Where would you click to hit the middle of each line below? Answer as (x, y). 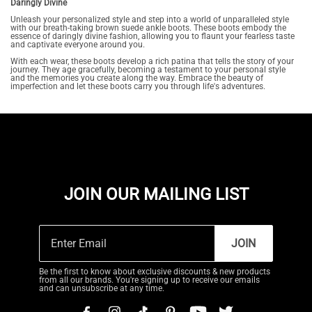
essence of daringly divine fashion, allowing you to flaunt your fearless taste (153, 36)
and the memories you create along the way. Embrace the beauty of (137, 78)
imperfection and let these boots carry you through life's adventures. (138, 86)
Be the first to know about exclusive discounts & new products (155, 272)
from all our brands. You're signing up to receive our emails (149, 280)
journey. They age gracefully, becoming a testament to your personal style (148, 70)
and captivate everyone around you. (78, 45)
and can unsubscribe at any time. (102, 288)
